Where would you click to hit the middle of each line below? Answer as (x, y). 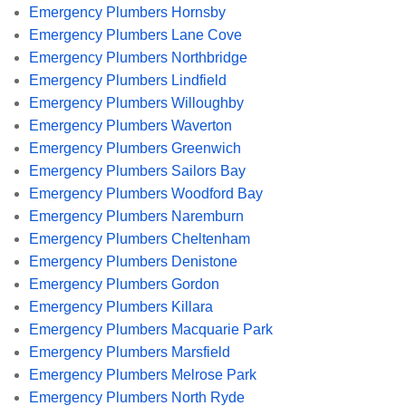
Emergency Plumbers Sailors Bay (137, 170)
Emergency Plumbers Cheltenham (140, 238)
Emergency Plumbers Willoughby (136, 102)
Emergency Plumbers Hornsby (127, 12)
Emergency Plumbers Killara (121, 306)
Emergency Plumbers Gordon (124, 284)
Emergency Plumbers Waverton (130, 125)
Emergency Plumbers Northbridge (138, 57)
